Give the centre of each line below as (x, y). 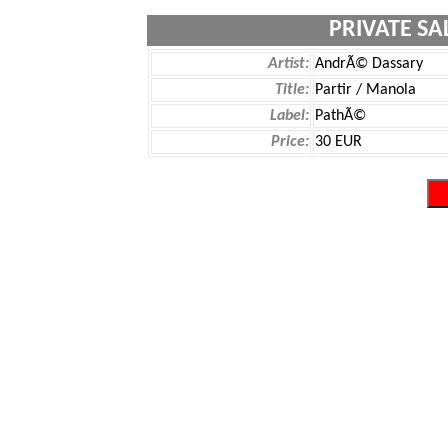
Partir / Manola (365, 90)
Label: (289, 116)
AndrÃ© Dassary (369, 64)
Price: (290, 142)
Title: (292, 90)
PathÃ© (340, 116)
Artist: (288, 64)
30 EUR (338, 142)
